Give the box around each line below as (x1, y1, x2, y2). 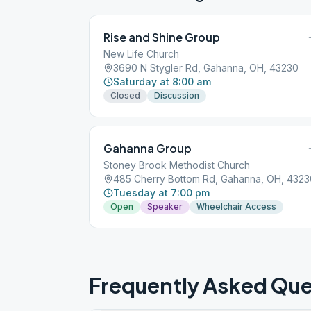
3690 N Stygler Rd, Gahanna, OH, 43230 (113, 62, 299, 74)
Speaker (147, 201, 183, 212)
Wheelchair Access (196, 201, 276, 212)
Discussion (154, 90, 199, 101)
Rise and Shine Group (103, 30, 220, 44)
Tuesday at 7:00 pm (113, 187, 210, 199)
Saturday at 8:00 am (113, 76, 211, 87)
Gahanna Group (103, 141, 192, 155)
